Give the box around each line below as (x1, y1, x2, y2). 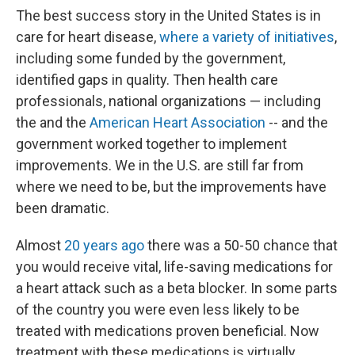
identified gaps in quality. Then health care (16, 71, 278, 88)
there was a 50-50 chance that (144, 237, 338, 254)
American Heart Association (90, 114, 269, 131)
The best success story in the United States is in (16, 7, 321, 24)
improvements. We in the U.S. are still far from (16, 157, 303, 174)
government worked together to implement (16, 136, 287, 152)
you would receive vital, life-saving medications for (16, 258, 333, 275)
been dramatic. (16, 200, 109, 216)
